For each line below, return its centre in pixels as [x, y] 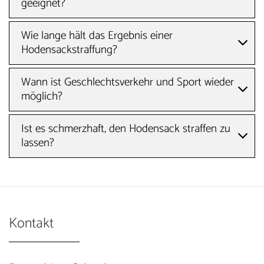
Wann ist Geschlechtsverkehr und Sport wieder [128, 82]
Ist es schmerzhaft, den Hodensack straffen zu [126, 128]
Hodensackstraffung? [69, 49]
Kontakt [31, 223]
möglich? [42, 96]
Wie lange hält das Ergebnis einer [97, 35]
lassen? [38, 143]
